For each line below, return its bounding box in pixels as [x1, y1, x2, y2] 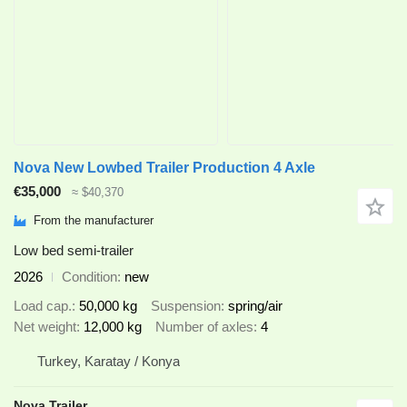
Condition [62, 268, 117, 284]
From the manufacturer [34, 213, 154, 228]
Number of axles [155, 319, 253, 335]
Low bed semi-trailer [14, 242, 134, 258]
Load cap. [14, 298, 72, 314]
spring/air [228, 298, 283, 314]
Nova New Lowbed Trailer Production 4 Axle [14, 160, 315, 176]
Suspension [151, 298, 221, 314]
